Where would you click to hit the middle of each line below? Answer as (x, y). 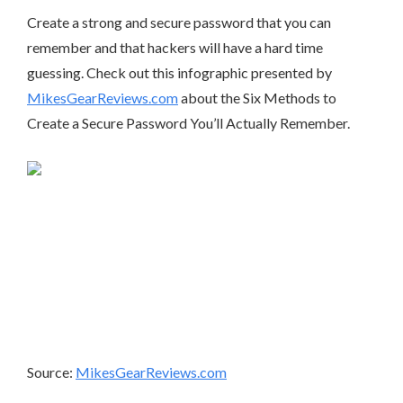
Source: (51, 372)
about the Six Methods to (257, 98)
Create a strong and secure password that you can (179, 22)
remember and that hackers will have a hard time (175, 47)
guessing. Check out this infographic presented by (179, 72)
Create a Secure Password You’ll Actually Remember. (188, 123)
